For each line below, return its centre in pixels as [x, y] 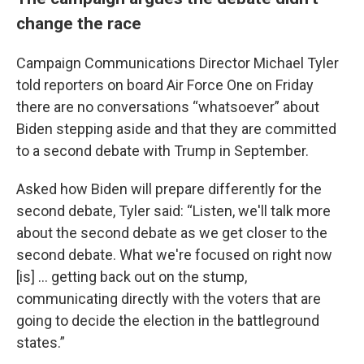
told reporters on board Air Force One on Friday [165, 85]
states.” [41, 342]
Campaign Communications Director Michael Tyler [178, 63]
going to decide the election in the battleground [168, 321]
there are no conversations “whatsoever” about [168, 107]
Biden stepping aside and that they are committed [176, 129]
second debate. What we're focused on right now [174, 255]
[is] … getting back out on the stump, [132, 277]
